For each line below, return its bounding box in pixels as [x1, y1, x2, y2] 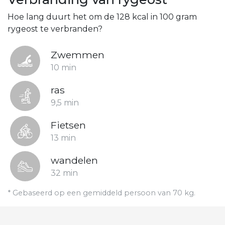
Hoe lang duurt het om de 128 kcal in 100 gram [8, 12, 197, 22]
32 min [51, 168, 78, 178]
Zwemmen [51, 49, 104, 61]
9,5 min [51, 98, 79, 107]
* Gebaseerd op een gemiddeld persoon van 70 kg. [8, 188, 195, 197]
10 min [51, 63, 76, 72]
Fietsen [51, 119, 86, 131]
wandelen [51, 154, 98, 166]
